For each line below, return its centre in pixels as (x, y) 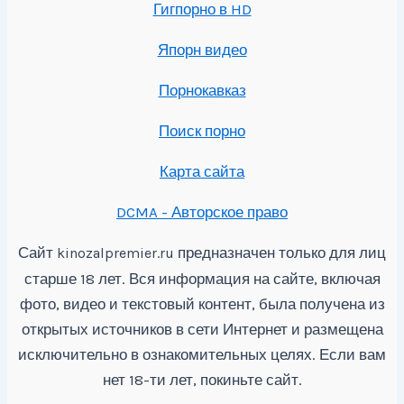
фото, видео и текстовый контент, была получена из (202, 304)
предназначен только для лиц (280, 252)
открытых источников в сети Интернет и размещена (202, 329)
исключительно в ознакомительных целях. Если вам (202, 354)
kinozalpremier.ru (115, 253)
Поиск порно (202, 131)
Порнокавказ (202, 90)
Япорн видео (202, 50)
